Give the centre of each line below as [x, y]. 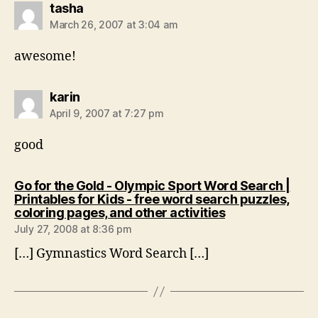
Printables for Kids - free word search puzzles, [152, 199]
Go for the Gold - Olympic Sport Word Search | [152, 186]
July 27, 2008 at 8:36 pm [73, 229]
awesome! [45, 56]
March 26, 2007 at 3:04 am [114, 24]
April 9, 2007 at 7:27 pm [107, 113]
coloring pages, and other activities [120, 213]
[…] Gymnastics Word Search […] [111, 254]
